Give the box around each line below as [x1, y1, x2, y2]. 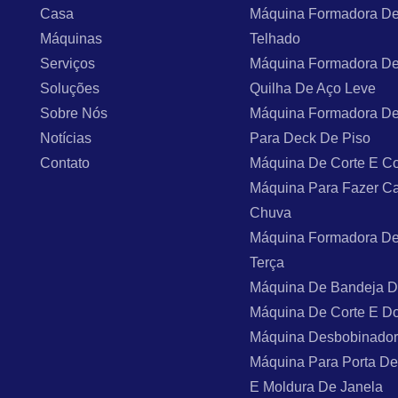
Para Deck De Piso [250, 130, 371, 146]
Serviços [40, 55, 96, 71]
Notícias [40, 130, 92, 146]
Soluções [40, 80, 100, 96]
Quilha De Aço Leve [250, 80, 377, 96]
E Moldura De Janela [250, 378, 384, 394]
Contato [40, 155, 91, 171]
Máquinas [40, 30, 103, 46]
